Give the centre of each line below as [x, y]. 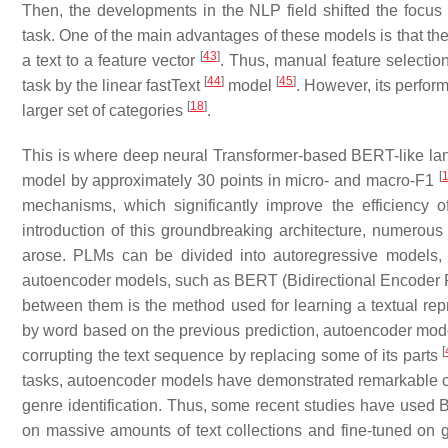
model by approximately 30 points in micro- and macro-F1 [230, 180]
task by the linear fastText [113, 85]
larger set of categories [104, 110]
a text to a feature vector [111, 60]
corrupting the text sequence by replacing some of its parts [232, 355]
